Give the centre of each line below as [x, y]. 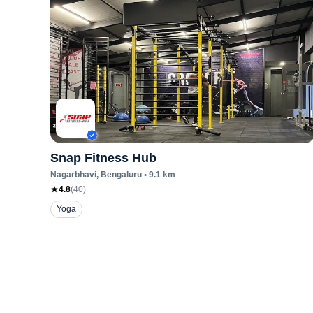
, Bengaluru [119, 175]
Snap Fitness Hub [103, 158]
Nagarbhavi [73, 175]
